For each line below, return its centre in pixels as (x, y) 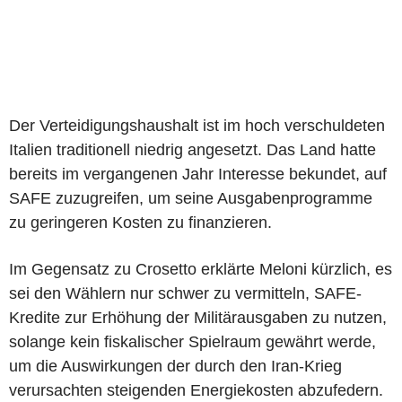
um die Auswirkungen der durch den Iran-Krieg (175, 366)
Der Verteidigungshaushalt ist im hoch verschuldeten (197, 125)
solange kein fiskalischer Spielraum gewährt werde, (192, 341)
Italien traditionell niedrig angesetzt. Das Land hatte (192, 149)
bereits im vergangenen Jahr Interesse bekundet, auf (198, 174)
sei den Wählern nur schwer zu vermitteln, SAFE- (185, 293)
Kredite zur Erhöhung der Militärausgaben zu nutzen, (198, 317)
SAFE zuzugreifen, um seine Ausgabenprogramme (191, 198)
